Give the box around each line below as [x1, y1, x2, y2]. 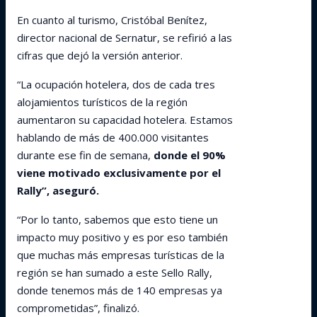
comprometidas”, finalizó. [17, 301, 139, 315]
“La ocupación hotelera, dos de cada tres [17, 77, 215, 91]
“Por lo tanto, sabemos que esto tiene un [17, 212, 218, 226]
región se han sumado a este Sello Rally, [17, 265, 212, 279]
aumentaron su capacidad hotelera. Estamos [17, 113, 233, 127]
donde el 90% [151, 148, 226, 162]
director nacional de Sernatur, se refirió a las [17, 30, 232, 45]
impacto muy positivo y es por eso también [17, 230, 228, 244]
